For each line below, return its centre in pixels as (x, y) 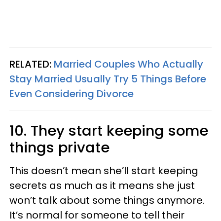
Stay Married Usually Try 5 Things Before (108, 79)
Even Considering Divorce (72, 94)
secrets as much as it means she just (102, 185)
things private (59, 147)
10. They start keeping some (109, 131)
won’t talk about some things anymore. (107, 200)
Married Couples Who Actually (129, 64)
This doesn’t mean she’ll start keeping (104, 171)
